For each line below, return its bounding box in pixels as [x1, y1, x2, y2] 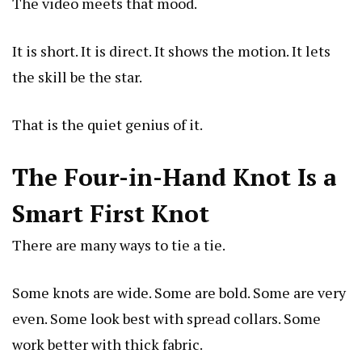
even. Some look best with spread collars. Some [12, 308, 321, 328]
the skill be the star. [12, 66, 142, 86]
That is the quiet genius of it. [12, 114, 203, 134]
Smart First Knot [12, 196, 209, 229]
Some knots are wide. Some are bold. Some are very [12, 282, 346, 302]
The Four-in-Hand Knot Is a [12, 160, 337, 193]
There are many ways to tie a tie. [12, 234, 225, 255]
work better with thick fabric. [12, 334, 203, 354]
